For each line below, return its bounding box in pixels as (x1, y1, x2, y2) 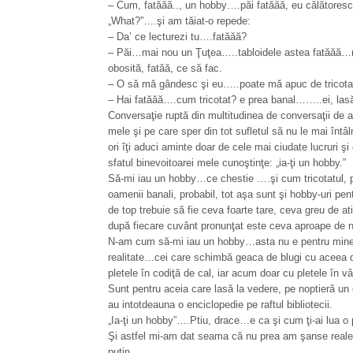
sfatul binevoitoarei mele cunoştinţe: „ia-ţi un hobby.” (108, 157, 346, 169)
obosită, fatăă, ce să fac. (108, 62, 222, 74)
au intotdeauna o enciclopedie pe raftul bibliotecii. (108, 299, 333, 310)
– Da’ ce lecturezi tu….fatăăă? (108, 31, 247, 43)
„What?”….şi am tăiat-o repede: (108, 15, 251, 27)
